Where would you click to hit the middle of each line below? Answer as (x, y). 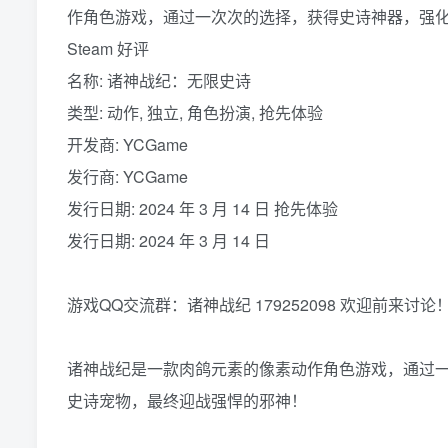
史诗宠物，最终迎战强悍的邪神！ (187, 401)
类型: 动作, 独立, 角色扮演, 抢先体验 (195, 113)
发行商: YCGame (127, 177)
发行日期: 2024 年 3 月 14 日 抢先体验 (202, 209)
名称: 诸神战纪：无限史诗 (159, 81)
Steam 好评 (108, 49)
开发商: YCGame (127, 145)
